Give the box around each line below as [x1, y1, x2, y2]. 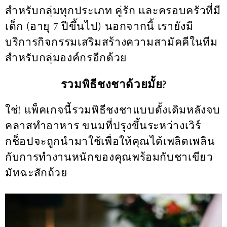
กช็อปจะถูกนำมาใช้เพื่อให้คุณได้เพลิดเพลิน [5, 135, 215, 149]
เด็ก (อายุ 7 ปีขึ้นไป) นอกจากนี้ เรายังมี [5, 19, 194, 33]
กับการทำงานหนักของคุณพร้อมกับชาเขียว [5, 150, 213, 165]
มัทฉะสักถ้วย [5, 166, 68, 180]
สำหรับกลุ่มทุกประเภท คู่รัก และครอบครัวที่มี [5, 4, 221, 18]
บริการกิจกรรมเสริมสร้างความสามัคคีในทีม [5, 35, 218, 49]
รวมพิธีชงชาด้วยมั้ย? [60, 77, 167, 92]
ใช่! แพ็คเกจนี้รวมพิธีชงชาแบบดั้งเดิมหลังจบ [5, 103, 221, 118]
